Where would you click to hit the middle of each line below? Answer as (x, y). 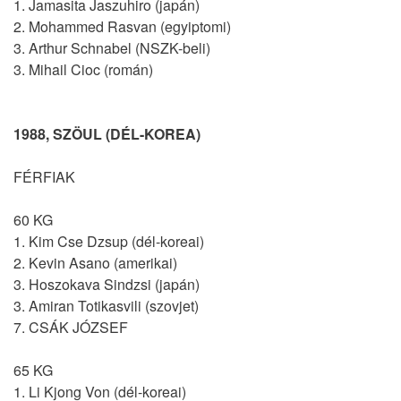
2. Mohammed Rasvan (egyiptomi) (122, 26)
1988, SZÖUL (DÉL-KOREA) (107, 134)
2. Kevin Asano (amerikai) (95, 263)
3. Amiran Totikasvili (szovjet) (106, 306)
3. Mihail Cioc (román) (83, 69)
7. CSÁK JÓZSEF (71, 327)
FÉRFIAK (44, 177)
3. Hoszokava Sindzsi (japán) (107, 284)
